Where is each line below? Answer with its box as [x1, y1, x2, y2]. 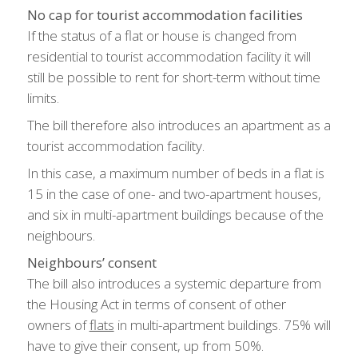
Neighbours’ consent [26, 253, 157, 272]
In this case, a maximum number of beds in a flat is [26, 164, 324, 182]
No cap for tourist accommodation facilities [26, 6, 303, 24]
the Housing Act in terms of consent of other [26, 295, 286, 313]
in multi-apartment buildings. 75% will [113, 316, 331, 334]
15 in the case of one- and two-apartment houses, [26, 185, 321, 203]
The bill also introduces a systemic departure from [26, 274, 321, 292]
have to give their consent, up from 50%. [26, 336, 264, 355]
